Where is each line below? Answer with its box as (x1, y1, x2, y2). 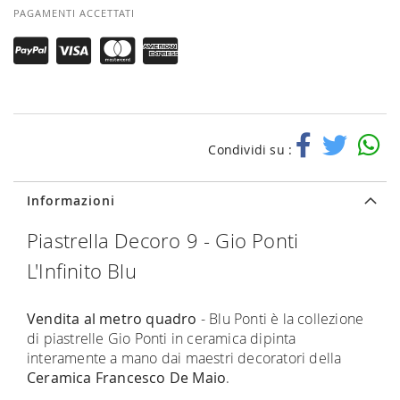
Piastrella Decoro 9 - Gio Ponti (27, 227, 299, 254)
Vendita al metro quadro (27, 308, 197, 329)
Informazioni (27, 191, 115, 209)
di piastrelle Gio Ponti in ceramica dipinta (27, 328, 296, 348)
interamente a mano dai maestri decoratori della (27, 347, 342, 368)
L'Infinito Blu (27, 257, 137, 284)
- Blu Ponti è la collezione (196, 308, 364, 329)
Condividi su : (208, 140, 293, 158)
